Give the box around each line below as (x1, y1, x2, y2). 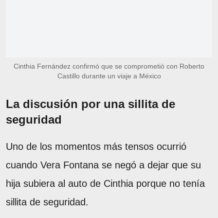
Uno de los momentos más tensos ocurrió (6, 141, 186, 152)
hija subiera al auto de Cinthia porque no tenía (6, 178, 205, 189)
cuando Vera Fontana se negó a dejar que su (6, 159, 201, 170)
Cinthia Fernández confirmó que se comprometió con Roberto (14, 62, 204, 70)
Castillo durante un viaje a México (57, 72, 161, 80)
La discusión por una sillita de (6, 97, 175, 110)
